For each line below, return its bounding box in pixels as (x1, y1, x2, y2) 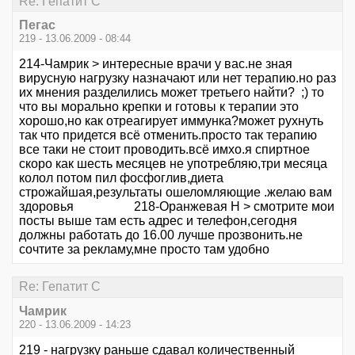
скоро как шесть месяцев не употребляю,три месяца (19, 157, 327, 171)
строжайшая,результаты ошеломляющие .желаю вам (19, 185, 332, 200)
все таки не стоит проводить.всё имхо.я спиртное (19, 143, 310, 157)
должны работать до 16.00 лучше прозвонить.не (19, 228, 303, 242)
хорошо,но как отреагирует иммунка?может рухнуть (19, 114, 323, 128)
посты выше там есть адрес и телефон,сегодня (19, 214, 297, 228)
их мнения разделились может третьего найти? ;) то (19, 86, 324, 100)
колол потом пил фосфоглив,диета (19, 171, 223, 185)
